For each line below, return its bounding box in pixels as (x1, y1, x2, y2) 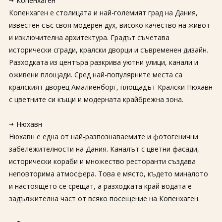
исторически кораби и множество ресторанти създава (8, 157, 196, 166)
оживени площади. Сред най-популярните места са (8, 70, 182, 79)
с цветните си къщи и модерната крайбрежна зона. (8, 95, 183, 104)
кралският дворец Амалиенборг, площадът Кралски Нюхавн (8, 82, 213, 92)
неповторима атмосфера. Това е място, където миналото (8, 169, 208, 178)
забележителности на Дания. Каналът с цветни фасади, (8, 144, 199, 154)
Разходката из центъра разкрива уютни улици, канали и (8, 57, 198, 67)
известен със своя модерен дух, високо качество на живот (8, 20, 210, 30)
